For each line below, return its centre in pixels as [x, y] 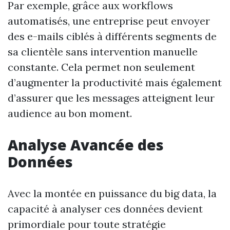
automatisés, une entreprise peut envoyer [109, 21]
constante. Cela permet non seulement [101, 67]
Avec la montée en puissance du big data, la [112, 193]
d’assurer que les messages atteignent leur [111, 98]
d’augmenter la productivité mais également [115, 82]
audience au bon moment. [70, 113]
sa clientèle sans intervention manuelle [103, 52]
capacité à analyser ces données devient [105, 209]
